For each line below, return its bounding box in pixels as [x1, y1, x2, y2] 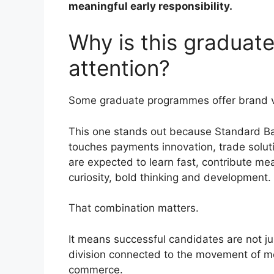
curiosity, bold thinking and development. [68, 171, 271, 183]
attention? [68, 55, 170, 81]
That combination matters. [68, 202, 199, 215]
